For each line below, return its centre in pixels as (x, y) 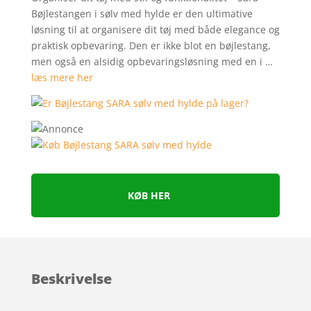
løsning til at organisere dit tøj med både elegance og (155, 30)
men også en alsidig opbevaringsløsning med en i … (152, 62)
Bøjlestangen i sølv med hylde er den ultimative (142, 14)
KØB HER (149, 196)
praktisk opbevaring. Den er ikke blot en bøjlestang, (151, 46)
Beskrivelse (71, 279)
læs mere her (62, 78)
